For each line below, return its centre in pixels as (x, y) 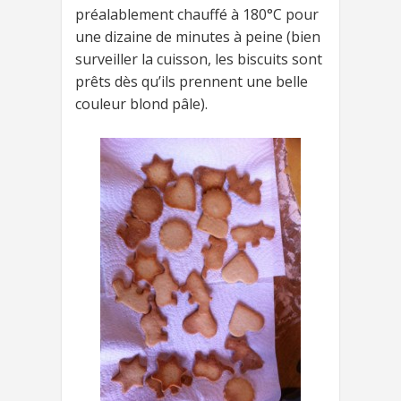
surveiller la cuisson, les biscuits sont (199, 59)
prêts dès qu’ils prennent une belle (192, 81)
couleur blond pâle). (141, 103)
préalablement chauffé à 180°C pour (197, 14)
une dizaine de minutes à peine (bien (198, 36)
